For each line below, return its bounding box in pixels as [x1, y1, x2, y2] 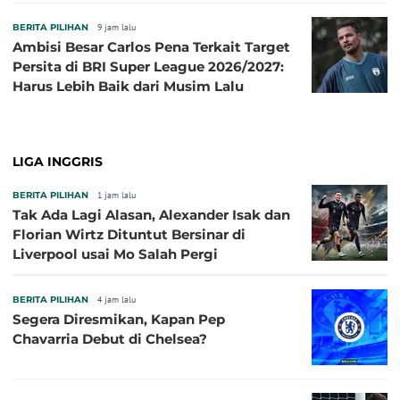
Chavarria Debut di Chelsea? [12, 329, 207, 347]
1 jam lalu [97, 188, 136, 201]
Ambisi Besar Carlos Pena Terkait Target [12, 37, 290, 55]
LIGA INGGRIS [12, 153, 103, 170]
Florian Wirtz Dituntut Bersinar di [12, 225, 246, 243]
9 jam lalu [97, 21, 136, 33]
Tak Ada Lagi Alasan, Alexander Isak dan [12, 205, 290, 223]
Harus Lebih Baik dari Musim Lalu [12, 77, 244, 95]
